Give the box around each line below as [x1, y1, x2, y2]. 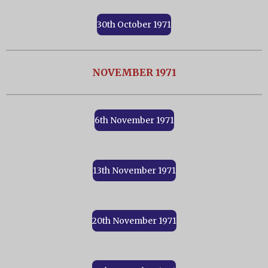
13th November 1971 [92, 165, 176, 176]
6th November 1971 [94, 115, 174, 126]
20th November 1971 [92, 215, 176, 227]
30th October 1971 [97, 19, 171, 31]
